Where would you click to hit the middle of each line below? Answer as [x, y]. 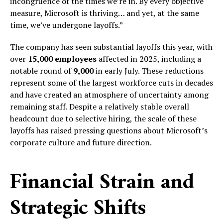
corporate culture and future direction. [81, 142]
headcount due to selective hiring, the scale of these [103, 118]
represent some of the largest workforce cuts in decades [111, 82]
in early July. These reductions [149, 70]
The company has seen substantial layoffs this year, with [111, 47]
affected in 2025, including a [149, 58]
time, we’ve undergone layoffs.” [66, 25]
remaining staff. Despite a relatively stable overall [100, 106]
